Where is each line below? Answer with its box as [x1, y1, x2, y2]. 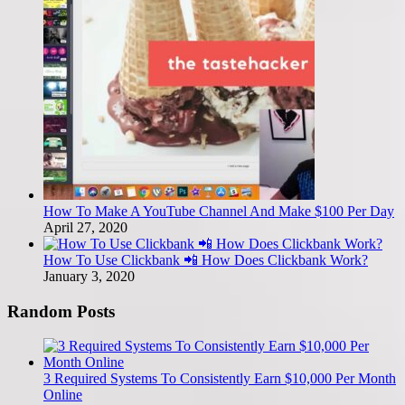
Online [43, 387, 82, 403]
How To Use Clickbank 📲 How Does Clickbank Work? [43, 251, 368, 268]
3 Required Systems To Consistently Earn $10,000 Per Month [43, 371, 396, 387]
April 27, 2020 [43, 219, 127, 235]
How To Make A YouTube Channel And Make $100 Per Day [43, 202, 394, 219]
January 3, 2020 [43, 268, 135, 284]
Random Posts [7, 301, 115, 321]
